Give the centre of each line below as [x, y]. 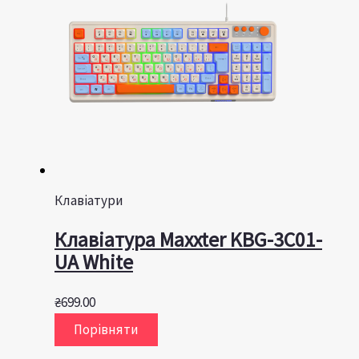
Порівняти [106, 330]
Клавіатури [89, 201]
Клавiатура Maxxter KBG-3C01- [188, 240]
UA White [94, 262]
